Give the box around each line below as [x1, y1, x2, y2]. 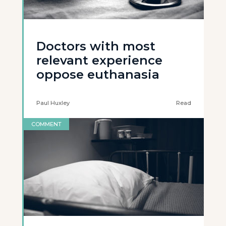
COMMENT [31, 121, 62, 128]
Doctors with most [36, 39, 155, 53]
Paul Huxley [36, 99, 70, 106]
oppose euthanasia [36, 67, 159, 82]
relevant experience [36, 53, 162, 68]
